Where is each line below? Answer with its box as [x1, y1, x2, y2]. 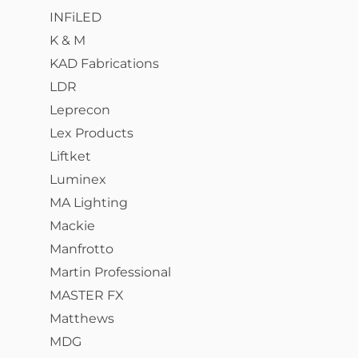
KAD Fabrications [50, 56, 159, 71]
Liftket [50, 149, 91, 164]
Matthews [50, 311, 114, 326]
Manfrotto [50, 241, 113, 257]
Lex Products [50, 125, 133, 141]
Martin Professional [50, 265, 171, 280]
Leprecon [50, 102, 110, 117]
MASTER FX [50, 288, 124, 303]
